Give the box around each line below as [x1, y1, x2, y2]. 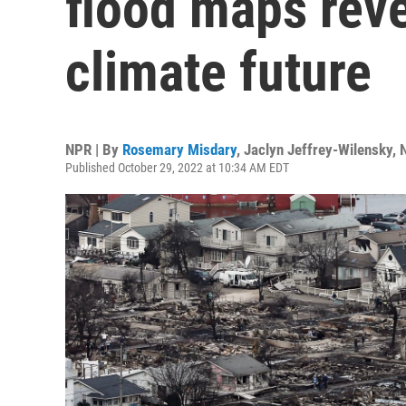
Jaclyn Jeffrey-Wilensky [244, 140, 392, 159]
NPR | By [65, 140, 122, 159]
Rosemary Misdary [122, 140, 237, 159]
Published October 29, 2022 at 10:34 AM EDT [65, 160, 289, 175]
